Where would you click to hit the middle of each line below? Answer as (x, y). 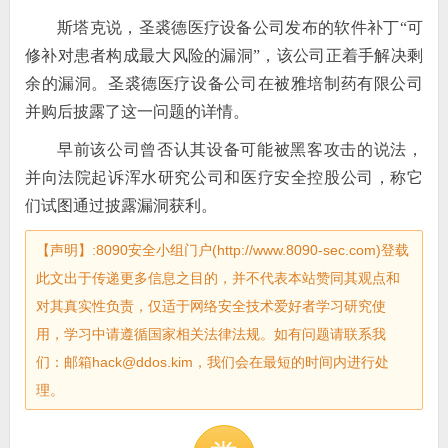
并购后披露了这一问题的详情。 (136, 111)
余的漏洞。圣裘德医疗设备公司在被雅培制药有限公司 (224, 83)
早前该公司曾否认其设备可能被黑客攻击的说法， (240, 149)
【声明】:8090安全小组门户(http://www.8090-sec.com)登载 (222, 250)
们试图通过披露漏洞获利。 (120, 205)
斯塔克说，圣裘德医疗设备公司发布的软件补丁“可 (240, 27)
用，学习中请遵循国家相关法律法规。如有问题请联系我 (210, 334)
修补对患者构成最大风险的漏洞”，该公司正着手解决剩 (224, 55)
